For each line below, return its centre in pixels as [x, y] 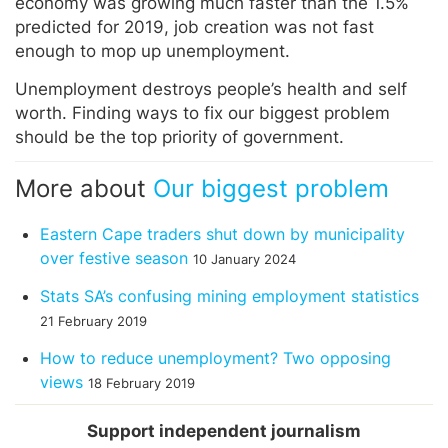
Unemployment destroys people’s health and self [211, 88]
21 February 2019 [93, 321]
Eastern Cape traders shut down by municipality [222, 233]
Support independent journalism [224, 430]
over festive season [114, 257]
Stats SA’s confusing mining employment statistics [229, 295]
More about [84, 188]
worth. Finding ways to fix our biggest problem [202, 112]
